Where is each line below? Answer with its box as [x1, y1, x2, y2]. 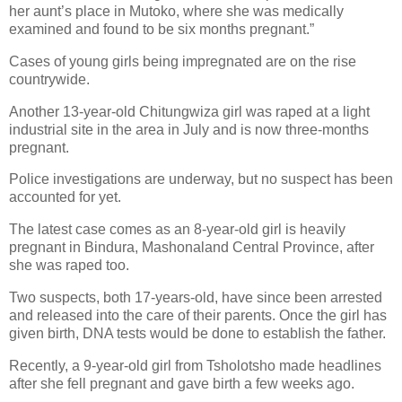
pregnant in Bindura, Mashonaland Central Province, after [9, 240, 374, 256]
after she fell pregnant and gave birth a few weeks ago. [9, 375, 358, 391]
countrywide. [9, 71, 93, 87]
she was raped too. [9, 258, 133, 274]
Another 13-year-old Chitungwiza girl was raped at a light [9, 103, 370, 119]
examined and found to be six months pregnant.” [9, 21, 318, 37]
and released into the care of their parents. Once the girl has [9, 308, 387, 324]
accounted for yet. [9, 189, 125, 205]
